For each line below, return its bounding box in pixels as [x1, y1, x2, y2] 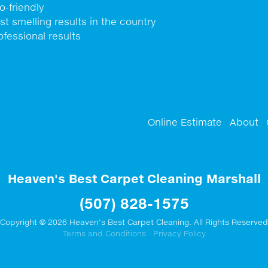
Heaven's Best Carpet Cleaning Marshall [7, 170, 261, 186]
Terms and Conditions [62, 229, 146, 238]
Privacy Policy [153, 229, 206, 238]
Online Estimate [148, 116, 222, 128]
